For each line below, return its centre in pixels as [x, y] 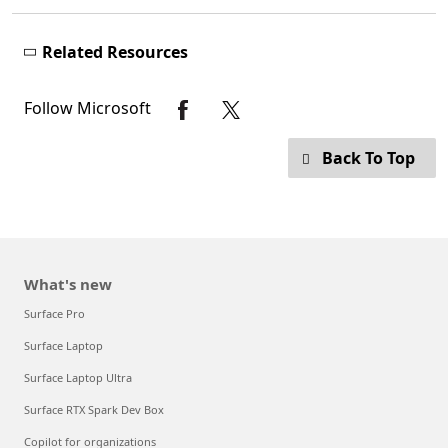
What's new [68, 284]
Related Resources [115, 52]
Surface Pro [54, 314]
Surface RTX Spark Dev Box [94, 410]
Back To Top [368, 158]
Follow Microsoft [89, 107]
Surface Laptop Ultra [78, 378]
